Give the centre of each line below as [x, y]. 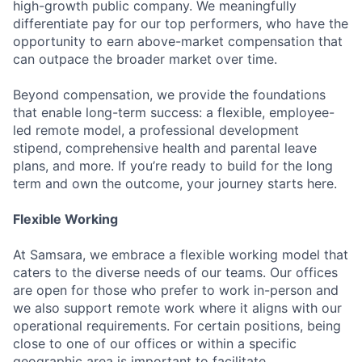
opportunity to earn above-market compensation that [178, 41]
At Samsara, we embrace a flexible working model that [181, 255]
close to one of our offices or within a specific [155, 343]
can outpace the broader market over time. [145, 59]
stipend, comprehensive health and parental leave [165, 148]
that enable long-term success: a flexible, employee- [174, 112]
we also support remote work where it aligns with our [177, 308]
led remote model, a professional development [156, 130]
